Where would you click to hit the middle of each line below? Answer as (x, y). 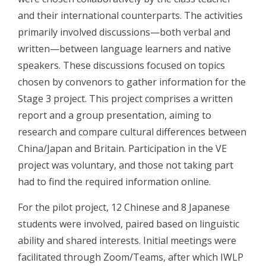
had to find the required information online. (114, 181)
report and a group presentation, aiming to (115, 115)
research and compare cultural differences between (132, 132)
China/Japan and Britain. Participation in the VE (122, 148)
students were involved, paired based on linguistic (129, 224)
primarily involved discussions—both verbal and (124, 32)
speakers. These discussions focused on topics (121, 65)
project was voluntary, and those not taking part (126, 165)
